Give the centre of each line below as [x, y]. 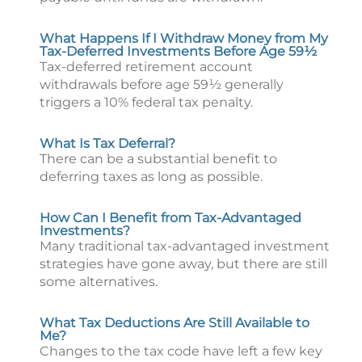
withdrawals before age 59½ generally [162, 84]
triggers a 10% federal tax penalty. [146, 102]
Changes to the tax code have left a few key [181, 351]
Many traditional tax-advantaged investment [185, 246]
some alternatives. [99, 282]
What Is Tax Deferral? [107, 143]
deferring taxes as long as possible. [151, 177]
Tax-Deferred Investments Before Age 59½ [178, 51]
